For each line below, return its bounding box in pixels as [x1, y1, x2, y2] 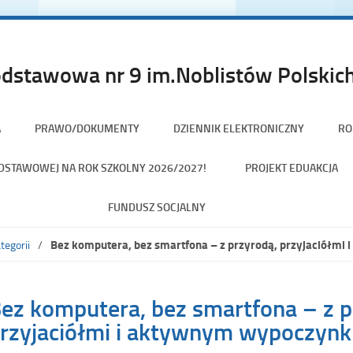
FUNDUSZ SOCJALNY [108, 199, 206, 214]
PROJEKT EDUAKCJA [245, 159, 338, 175]
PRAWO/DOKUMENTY [34, 120, 139, 136]
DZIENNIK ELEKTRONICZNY [173, 120, 304, 136]
